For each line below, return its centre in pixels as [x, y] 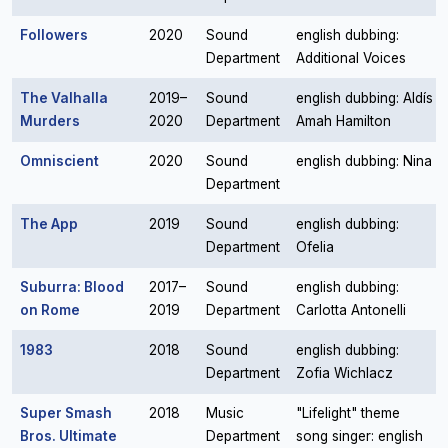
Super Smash [66, 413]
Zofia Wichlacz [344, 373]
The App [49, 224]
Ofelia [315, 247]
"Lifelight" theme [348, 413]
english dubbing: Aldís [364, 98]
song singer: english [359, 436]
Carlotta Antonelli [351, 310]
